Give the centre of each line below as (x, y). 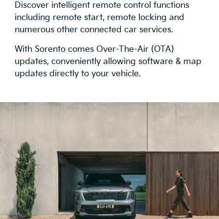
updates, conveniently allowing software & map (108, 61)
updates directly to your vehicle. (78, 74)
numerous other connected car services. (94, 30)
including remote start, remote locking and (99, 17)
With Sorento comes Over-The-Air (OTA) (94, 49)
